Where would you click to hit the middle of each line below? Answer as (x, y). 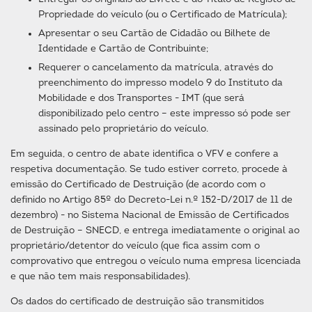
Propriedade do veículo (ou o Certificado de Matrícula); (163, 15)
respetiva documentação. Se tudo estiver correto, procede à (149, 170)
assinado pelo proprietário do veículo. (123, 129)
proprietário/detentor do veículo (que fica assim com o (135, 246)
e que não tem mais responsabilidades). (100, 277)
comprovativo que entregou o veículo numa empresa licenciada (156, 262)
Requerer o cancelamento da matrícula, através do (156, 68)
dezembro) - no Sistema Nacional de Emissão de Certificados (150, 216)
